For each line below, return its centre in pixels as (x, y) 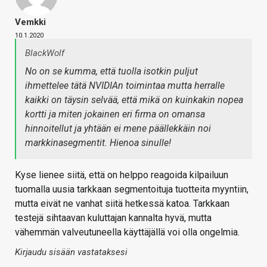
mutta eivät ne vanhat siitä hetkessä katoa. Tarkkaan (122, 204)
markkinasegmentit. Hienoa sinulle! (98, 143)
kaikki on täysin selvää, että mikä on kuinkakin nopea (134, 100)
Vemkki (30, 22)
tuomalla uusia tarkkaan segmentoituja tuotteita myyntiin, (132, 190)
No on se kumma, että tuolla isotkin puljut (111, 72)
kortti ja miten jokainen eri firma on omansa (115, 114)
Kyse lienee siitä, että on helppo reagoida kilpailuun (122, 175)
